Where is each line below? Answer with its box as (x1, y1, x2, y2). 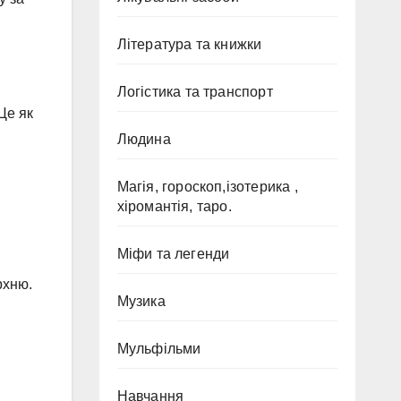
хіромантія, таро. (116, 199, 232, 214)
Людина (116, 132, 171, 147)
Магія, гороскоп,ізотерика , (116, 179, 298, 194)
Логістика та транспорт (116, 84, 273, 99)
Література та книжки (116, 37, 262, 52)
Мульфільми (116, 341, 201, 356)
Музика (116, 294, 166, 309)
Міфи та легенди (116, 246, 230, 261)
